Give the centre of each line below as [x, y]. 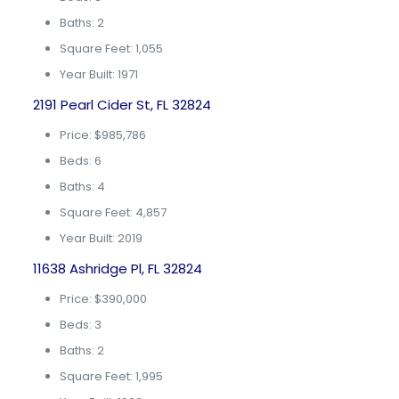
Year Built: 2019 [101, 238]
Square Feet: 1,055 [111, 49]
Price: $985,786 [102, 135]
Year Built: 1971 [98, 74]
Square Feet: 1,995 [111, 376]
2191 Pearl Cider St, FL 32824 [122, 105]
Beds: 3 [80, 325]
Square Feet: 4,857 [113, 212]
